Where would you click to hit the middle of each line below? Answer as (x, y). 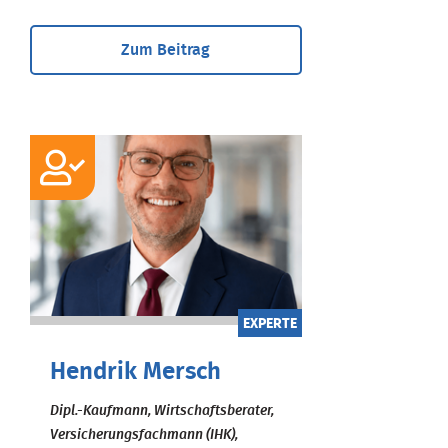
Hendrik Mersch (135, 371)
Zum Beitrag (166, 49)
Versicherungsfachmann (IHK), (144, 434)
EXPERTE (269, 323)
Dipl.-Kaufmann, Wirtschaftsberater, (162, 410)
